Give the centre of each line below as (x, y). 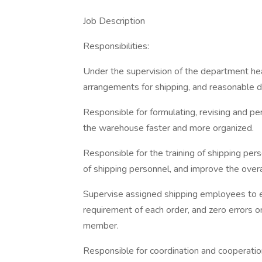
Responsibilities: (116, 46)
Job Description (114, 21)
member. (101, 226)
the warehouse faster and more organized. (168, 128)
